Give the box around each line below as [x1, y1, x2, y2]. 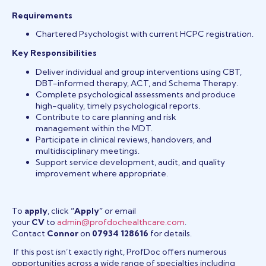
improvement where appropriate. [36, 167, 168, 179]
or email [103, 205, 136, 216]
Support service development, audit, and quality [36, 156, 225, 167]
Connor [47, 227, 78, 239]
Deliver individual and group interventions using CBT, [36, 66, 242, 77]
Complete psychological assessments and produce [36, 88, 236, 100]
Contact [12, 227, 47, 239]
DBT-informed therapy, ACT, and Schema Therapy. [36, 77, 238, 88]
